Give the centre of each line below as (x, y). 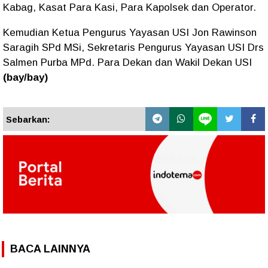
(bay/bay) (25, 77)
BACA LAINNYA (50, 249)
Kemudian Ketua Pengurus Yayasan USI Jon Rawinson (130, 33)
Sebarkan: (28, 119)
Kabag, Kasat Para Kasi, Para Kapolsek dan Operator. (130, 7)
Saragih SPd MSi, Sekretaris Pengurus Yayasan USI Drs (133, 48)
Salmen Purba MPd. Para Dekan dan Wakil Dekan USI (127, 63)
